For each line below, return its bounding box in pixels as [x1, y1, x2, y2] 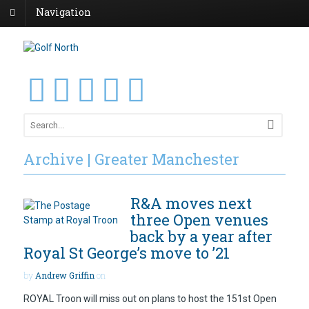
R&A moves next [130, 193, 252, 214]
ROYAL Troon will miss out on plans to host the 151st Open [23, 292, 277, 304]
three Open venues [130, 210, 268, 230]
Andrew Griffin [35, 270, 94, 281]
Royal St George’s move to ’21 [23, 243, 230, 263]
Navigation [36, 6, 91, 19]
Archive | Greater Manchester [23, 149, 239, 170]
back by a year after [130, 226, 272, 247]
